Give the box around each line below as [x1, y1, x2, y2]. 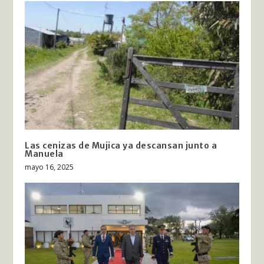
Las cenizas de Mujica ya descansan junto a [25, 140, 217, 151]
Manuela [25, 148, 64, 160]
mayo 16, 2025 [25, 162, 74, 173]
